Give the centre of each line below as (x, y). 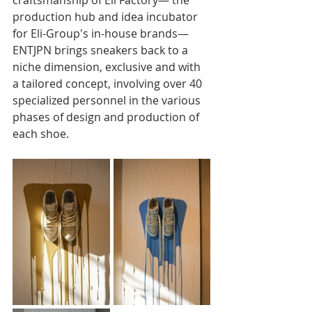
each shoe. (41, 133)
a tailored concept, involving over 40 (109, 83)
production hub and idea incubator (107, 16)
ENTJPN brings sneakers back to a (102, 50)
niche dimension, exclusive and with (108, 67)
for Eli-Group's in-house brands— (101, 33)
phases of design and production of (107, 117)
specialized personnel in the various (108, 100)
